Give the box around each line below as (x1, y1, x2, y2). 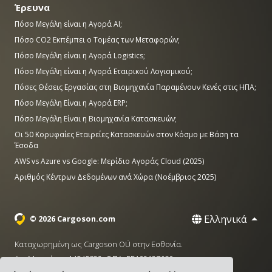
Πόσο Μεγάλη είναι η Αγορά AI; (15, 19, 122, 30)
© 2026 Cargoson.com (29, 213, 115, 225)
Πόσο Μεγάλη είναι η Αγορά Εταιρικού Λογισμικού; (15, 66, 192, 77)
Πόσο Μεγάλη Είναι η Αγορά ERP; (15, 98, 127, 109)
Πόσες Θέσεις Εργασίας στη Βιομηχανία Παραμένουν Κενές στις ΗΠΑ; (15, 82, 256, 93)
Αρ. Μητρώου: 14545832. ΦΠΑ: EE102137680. (15, 253, 175, 265)
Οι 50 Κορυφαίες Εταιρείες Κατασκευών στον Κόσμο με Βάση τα (15, 129, 239, 140)
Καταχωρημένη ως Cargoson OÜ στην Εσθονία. (15, 239, 183, 250)
